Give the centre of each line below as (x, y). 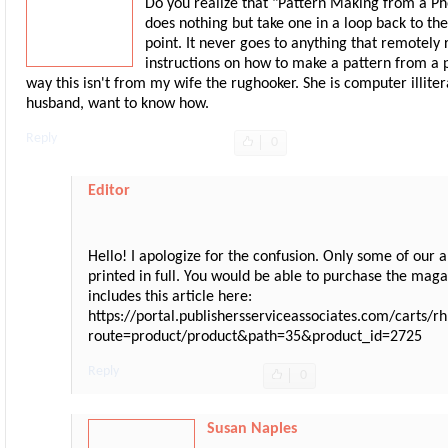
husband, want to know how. (117, 104)
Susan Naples (251, 429)
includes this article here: (169, 297)
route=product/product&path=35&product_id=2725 (254, 337)
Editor (108, 191)
